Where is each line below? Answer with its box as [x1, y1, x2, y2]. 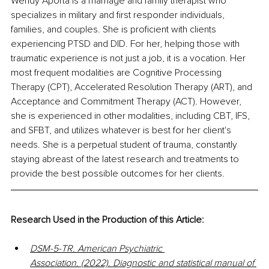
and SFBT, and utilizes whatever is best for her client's [11, 124, 234, 137]
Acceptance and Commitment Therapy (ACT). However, [11, 95, 244, 108]
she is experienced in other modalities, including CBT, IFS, [11, 110, 252, 122]
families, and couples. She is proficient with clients [11, 23, 219, 36]
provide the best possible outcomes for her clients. [11, 168, 225, 180]
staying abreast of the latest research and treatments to [11, 153, 241, 166]
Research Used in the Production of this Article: [11, 214, 204, 226]
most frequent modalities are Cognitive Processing [11, 67, 224, 79]
